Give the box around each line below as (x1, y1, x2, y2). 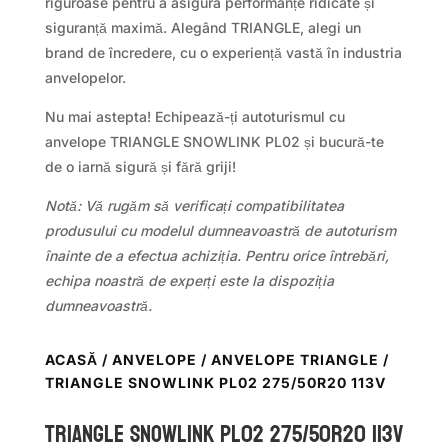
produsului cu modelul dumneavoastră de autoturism (44, 221, 396, 239)
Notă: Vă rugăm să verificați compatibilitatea (44, 196, 344, 214)
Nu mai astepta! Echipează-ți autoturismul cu (44, 107, 345, 125)
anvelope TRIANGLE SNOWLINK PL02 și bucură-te (44, 132, 384, 150)
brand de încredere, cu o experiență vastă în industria (44, 43, 402, 61)
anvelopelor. (44, 68, 126, 86)
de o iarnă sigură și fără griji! (44, 157, 236, 175)
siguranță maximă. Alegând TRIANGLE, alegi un (44, 18, 361, 36)
